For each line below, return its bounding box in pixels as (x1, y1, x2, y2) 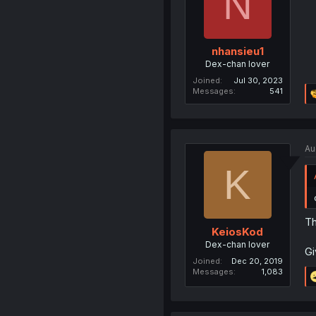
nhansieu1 (211, 44, 264, 59)
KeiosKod (212, 224, 264, 238)
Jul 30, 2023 (233, 75, 283, 86)
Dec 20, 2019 (231, 255, 283, 266)
